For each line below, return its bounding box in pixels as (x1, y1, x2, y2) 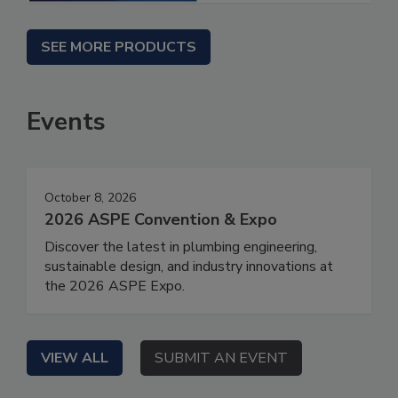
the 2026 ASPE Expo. (44, 276, 185, 297)
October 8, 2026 (44, 189, 136, 207)
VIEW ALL (41, 348, 108, 369)
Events (27, 105, 106, 139)
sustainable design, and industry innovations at (44, 257, 333, 277)
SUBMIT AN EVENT (155, 348, 288, 369)
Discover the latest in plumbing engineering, (44, 237, 317, 258)
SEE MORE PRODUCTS (41, 37, 196, 58)
